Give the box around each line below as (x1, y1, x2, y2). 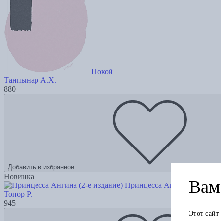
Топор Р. (4, 189, 32, 198)
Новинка (4, 172, 34, 181)
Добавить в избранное (8, 163, 74, 171)
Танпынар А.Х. (4, 75, 56, 84)
